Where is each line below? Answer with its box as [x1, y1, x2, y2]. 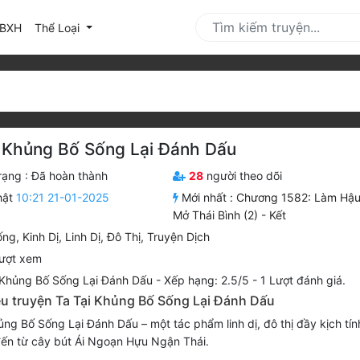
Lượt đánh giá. [265, 273, 346, 288]
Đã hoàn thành [31, 169, 108, 183]
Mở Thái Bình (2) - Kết [173, 208, 287, 223]
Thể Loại [35, 20, 83, 35]
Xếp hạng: [163, 273, 221, 288]
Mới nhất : [178, 190, 237, 205]
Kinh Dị [22, 230, 59, 244]
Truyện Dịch [146, 230, 210, 244]
